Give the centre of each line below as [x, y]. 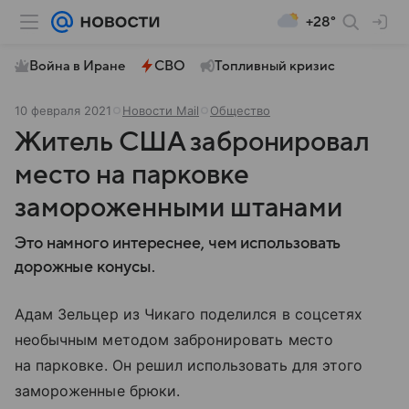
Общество [240, 110]
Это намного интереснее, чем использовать [178, 243]
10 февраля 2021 [63, 110]
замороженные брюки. [97, 391]
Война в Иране [77, 66]
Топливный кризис [275, 66]
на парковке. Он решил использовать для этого [189, 365]
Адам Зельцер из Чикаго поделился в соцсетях [189, 314]
